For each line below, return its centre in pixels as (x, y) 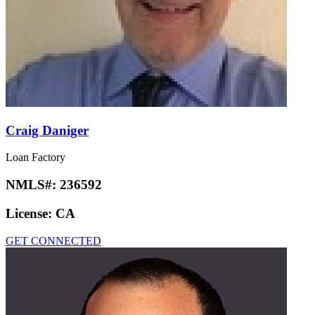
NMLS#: (33, 185)
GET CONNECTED (53, 240)
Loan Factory (36, 157)
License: (31, 213)
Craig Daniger (47, 130)
